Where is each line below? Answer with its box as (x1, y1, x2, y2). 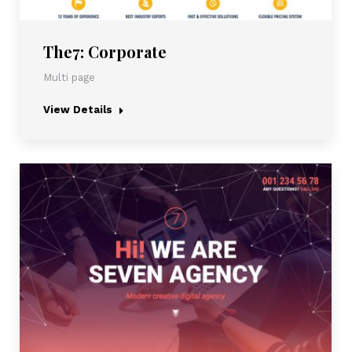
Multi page (43, 71, 95, 83)
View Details (43, 103, 112, 115)
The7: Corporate (43, 40, 167, 62)
